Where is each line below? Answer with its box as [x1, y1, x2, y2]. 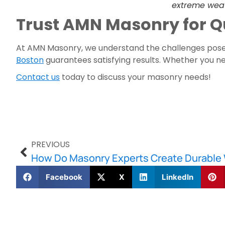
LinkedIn [161, 172, 193, 182]
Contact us [16, 71, 60, 83]
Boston [16, 54, 44, 66]
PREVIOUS [31, 139, 70, 150]
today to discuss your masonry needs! [60, 71, 211, 83]
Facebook [45, 172, 82, 182]
